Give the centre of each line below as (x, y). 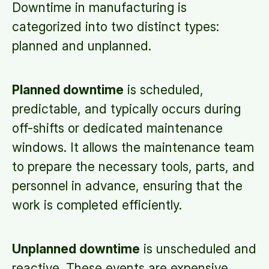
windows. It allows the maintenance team (133, 147)
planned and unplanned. (82, 46)
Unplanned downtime (76, 249)
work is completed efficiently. (97, 205)
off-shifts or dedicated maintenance (117, 128)
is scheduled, (164, 90)
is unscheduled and (198, 249)
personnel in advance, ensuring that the (127, 186)
